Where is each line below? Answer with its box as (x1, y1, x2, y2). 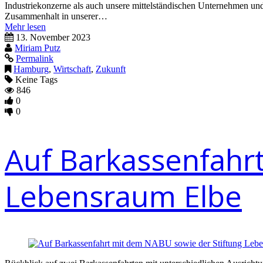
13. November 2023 (16, 32, 90, 42)
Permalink (16, 53, 53, 63)
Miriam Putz (15, 43, 60, 53)
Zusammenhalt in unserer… (5, 11, 107, 21)
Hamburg (14, 64, 49, 74)
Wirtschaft (53, 64, 91, 74)
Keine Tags (13, 75, 58, 85)
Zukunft (96, 64, 126, 74)
